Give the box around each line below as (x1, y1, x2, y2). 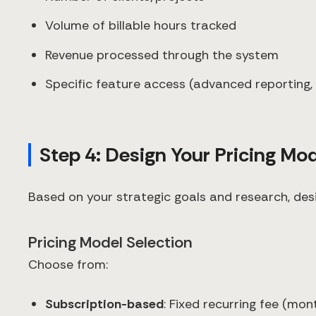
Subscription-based (45, 295, 164, 312)
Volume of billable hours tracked (45, 17, 236, 35)
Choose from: (28, 255, 108, 273)
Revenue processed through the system (45, 46, 279, 63)
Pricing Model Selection (28, 231, 193, 253)
